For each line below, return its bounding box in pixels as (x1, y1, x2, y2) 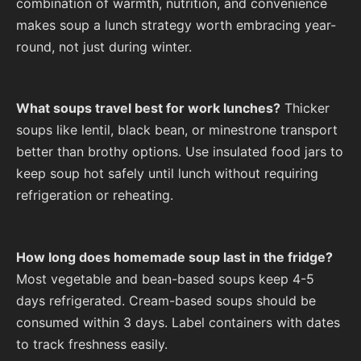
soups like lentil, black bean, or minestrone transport (16, 122, 338, 139)
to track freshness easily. (16, 335, 168, 352)
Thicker (280, 100, 330, 117)
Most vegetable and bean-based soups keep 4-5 (16, 270, 314, 287)
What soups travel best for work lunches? (16, 100, 280, 117)
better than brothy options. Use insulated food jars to (16, 143, 343, 160)
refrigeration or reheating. (16, 187, 173, 204)
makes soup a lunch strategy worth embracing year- (16, 16, 336, 33)
